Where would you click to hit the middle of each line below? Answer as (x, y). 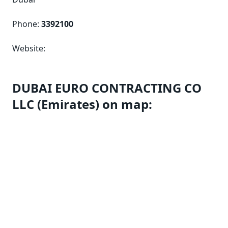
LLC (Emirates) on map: (82, 104)
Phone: (27, 24)
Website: (29, 48)
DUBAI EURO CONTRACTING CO (107, 88)
